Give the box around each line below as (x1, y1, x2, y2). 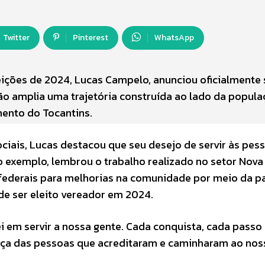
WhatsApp (154, 31, 194, 44)
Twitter (3, 31, 30, 44)
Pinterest (73, 31, 108, 44)
